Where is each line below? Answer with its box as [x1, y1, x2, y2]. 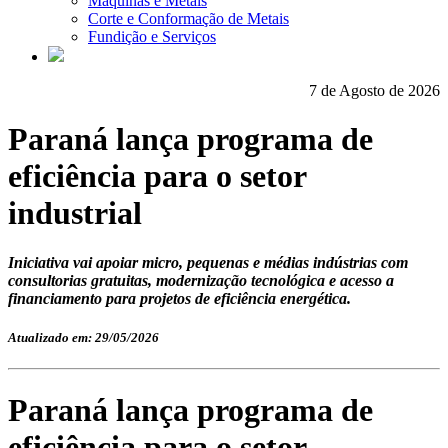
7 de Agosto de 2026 [309, 82, 440, 99]
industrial [8, 195, 142, 232]
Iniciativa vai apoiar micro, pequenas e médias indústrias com [8, 253, 408, 271]
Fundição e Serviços [88, 28, 216, 45]
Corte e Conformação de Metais [88, 10, 289, 27]
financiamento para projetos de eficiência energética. [8, 289, 351, 307]
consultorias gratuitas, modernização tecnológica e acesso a [8, 271, 394, 289]
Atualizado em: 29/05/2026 [8, 330, 159, 346]
